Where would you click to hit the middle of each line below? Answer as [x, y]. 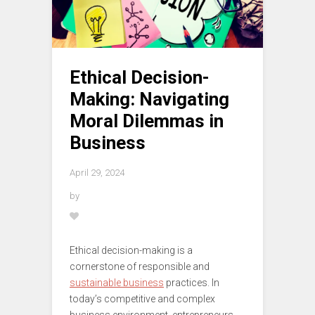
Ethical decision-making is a [131, 251]
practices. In [192, 283]
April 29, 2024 [97, 173]
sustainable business [117, 283]
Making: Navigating [149, 99]
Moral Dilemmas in [147, 121]
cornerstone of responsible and [140, 267]
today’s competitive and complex [142, 299]
